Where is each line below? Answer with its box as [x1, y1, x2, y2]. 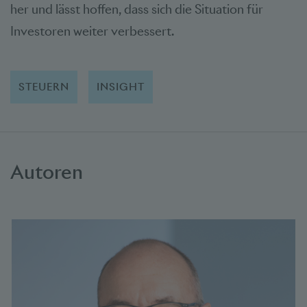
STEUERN [19, 79, 70, 93]
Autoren [10, 158, 83, 184]
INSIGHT [97, 79, 145, 93]
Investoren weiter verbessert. [10, 23, 176, 39]
